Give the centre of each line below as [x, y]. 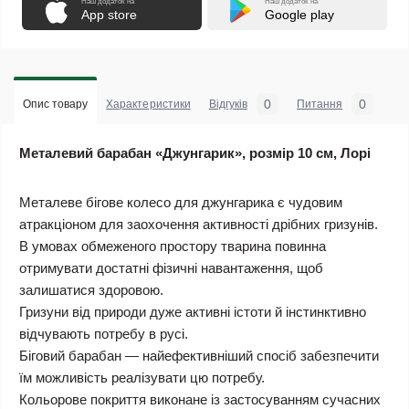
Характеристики [148, 104]
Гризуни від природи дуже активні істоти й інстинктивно [193, 312]
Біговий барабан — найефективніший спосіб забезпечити [199, 356]
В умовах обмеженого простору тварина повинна [173, 246]
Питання [320, 104]
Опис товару [56, 104]
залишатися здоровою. [91, 290]
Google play [299, 15]
